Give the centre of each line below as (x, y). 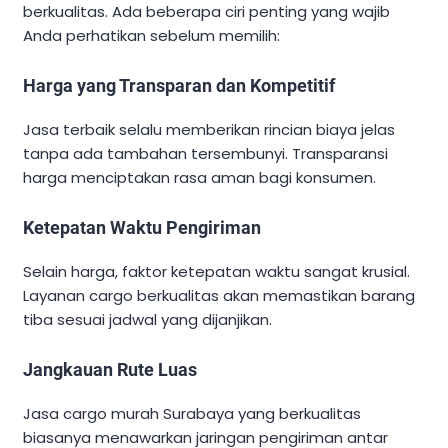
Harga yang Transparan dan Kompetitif (179, 86)
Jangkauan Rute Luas (110, 370)
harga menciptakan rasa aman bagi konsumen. (199, 178)
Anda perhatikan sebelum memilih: (151, 36)
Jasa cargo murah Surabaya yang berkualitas (192, 414)
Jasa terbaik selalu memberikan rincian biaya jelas (209, 130)
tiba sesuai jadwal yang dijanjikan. (147, 320)
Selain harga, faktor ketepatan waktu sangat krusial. (216, 272)
